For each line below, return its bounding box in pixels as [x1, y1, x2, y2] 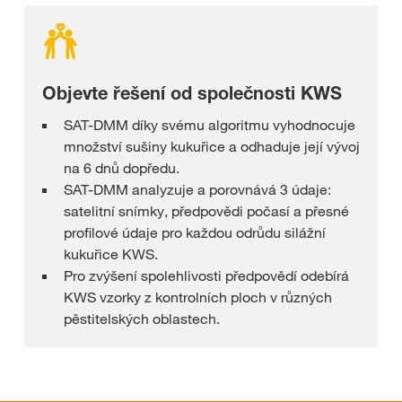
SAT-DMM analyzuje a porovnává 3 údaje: [64, 180, 331, 199]
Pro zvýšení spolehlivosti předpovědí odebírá [64, 267, 349, 285]
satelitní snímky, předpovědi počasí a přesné [64, 202, 349, 221]
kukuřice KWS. [64, 245, 158, 264]
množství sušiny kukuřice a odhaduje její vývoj [64, 137, 360, 156]
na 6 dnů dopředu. [64, 159, 179, 178]
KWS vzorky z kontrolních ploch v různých [64, 288, 332, 307]
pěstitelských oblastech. [64, 310, 220, 328]
